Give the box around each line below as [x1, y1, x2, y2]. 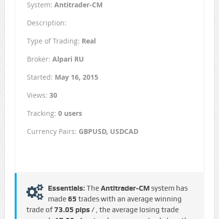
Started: [26, 72, 55, 82]
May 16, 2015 [54, 72, 98, 82]
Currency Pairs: [26, 127, 79, 136]
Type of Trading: [26, 36, 82, 46]
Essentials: [47, 184, 87, 193]
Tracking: [26, 109, 58, 118]
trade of [26, 205, 54, 215]
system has [149, 184, 188, 193]
